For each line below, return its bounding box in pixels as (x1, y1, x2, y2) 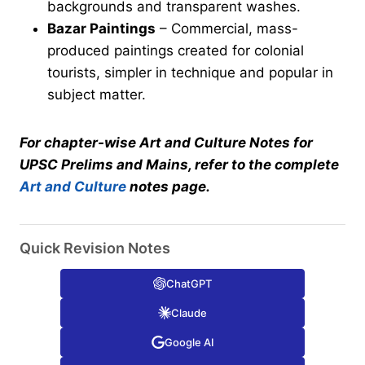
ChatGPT (166, 276, 212, 290)
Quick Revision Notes (20, 239, 170, 257)
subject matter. (47, 86, 146, 103)
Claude (171, 306, 207, 319)
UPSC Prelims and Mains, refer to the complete (20, 156, 339, 173)
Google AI (164, 335, 214, 349)
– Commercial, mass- (156, 20, 298, 37)
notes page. (126, 178, 210, 195)
